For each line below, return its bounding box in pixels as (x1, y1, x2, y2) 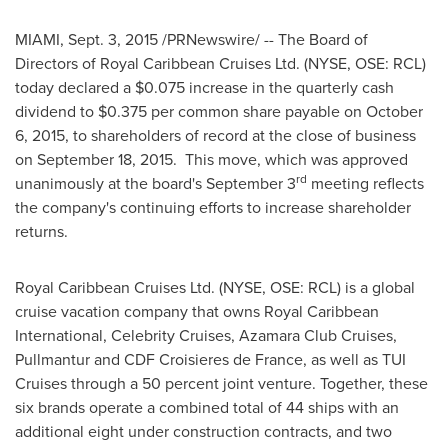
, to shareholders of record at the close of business (65, 124, 416, 147)
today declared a (15, 76, 135, 99)
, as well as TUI (303, 348, 406, 371)
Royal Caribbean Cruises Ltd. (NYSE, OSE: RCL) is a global (15, 276, 415, 299)
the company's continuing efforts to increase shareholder (15, 196, 411, 219)
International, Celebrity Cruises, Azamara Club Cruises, (15, 324, 397, 347)
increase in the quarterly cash (185, 76, 394, 99)
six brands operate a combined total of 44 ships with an (15, 396, 399, 419)
